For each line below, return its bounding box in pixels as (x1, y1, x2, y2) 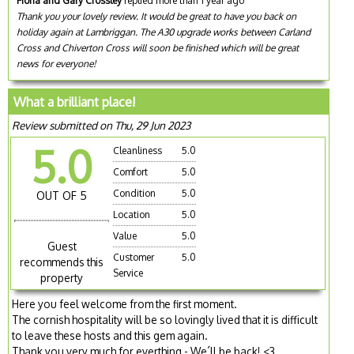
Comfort (113, 166, 149, 179)
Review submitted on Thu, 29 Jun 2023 (12, 119, 191, 133)
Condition (113, 187, 156, 200)
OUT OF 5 (36, 189, 88, 203)
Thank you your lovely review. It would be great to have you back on (17, 10, 297, 23)
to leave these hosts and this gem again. (12, 328, 209, 342)
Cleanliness (113, 145, 163, 157)
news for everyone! (17, 58, 96, 70)
